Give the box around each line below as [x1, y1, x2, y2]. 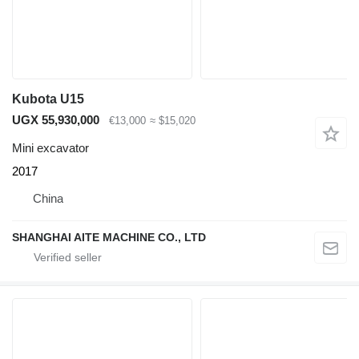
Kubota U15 [12, 92, 84, 107]
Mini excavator [12, 140, 89, 155]
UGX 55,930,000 [12, 113, 99, 127]
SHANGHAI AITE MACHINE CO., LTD [12, 230, 206, 244]
